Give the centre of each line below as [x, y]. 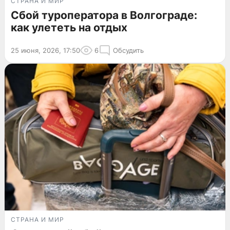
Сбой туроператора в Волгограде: [104, 15]
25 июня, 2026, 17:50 [45, 50]
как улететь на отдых [69, 27]
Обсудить [128, 50]
